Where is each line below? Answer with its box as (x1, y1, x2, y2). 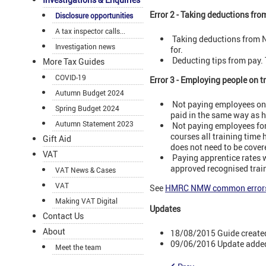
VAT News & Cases (55, 165, 116, 175)
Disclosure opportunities (55, 11, 133, 21)
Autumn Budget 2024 (55, 88, 124, 98)
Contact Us (43, 210, 84, 222)
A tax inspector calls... (55, 26, 125, 36)
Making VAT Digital (55, 196, 118, 206)
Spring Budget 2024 (55, 103, 119, 113)
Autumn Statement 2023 (55, 119, 134, 129)
